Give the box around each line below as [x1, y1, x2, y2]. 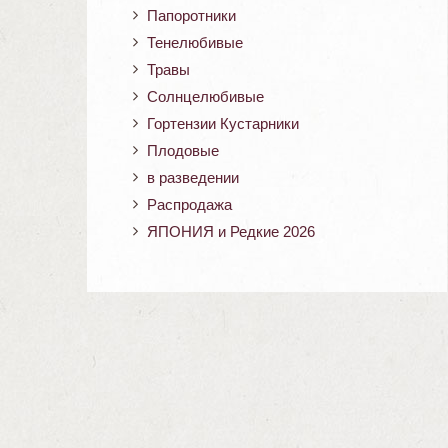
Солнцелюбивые [147, 87, 264, 105]
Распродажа [147, 195, 232, 213]
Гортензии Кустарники [147, 114, 299, 132]
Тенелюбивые [147, 33, 243, 51]
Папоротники [147, 6, 236, 24]
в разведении [147, 168, 239, 186]
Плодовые [147, 141, 219, 159]
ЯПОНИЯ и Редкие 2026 [147, 222, 315, 240]
